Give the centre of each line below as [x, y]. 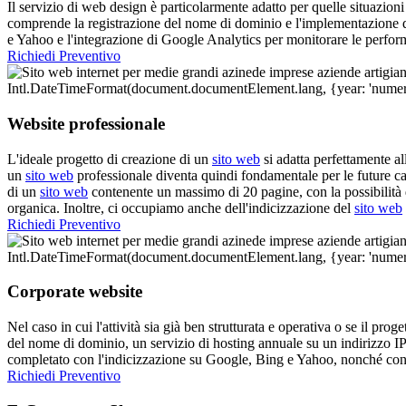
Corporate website [75, 292]
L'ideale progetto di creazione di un [110, 159]
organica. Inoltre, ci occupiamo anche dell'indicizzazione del [181, 208]
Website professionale [86, 124]
